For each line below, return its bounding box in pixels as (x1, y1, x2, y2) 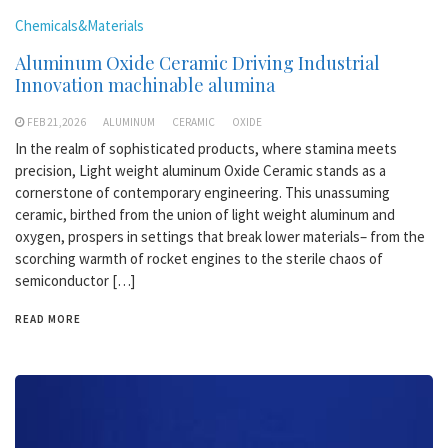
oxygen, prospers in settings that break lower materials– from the (15, 227, 425, 246)
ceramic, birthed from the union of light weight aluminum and (15, 205, 395, 224)
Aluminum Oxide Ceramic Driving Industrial (15, 51, 380, 75)
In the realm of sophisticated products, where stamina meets (15, 139, 397, 158)
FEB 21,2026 (27, 115, 86, 129)
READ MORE (15, 312, 81, 326)
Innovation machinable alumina (15, 73, 275, 97)
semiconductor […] (15, 271, 135, 290)
